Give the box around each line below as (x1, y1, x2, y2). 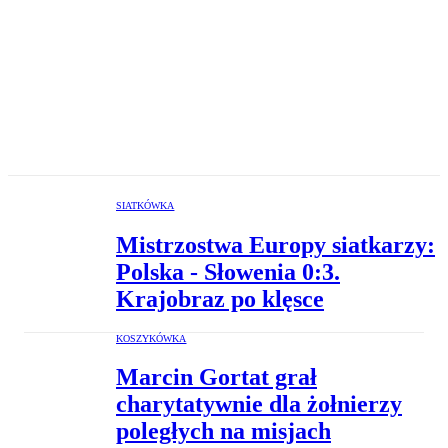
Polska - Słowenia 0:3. (116, 258, 340, 285)
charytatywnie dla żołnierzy (116, 391, 402, 418)
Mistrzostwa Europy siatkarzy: (116, 231, 435, 258)
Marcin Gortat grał (116, 364, 317, 391)
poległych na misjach (116, 418, 331, 445)
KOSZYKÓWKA (116, 332, 187, 344)
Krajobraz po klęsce (116, 285, 324, 312)
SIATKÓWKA (116, 199, 175, 211)
